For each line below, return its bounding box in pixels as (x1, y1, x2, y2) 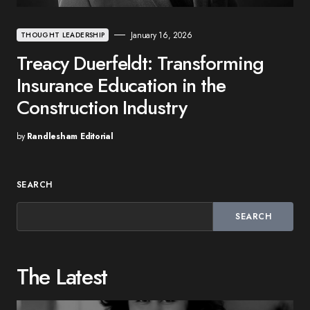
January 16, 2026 (131, 28, 192, 42)
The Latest (17, 260, 108, 293)
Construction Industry (17, 93, 187, 122)
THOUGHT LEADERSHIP (21, 29, 105, 40)
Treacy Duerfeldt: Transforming (17, 48, 264, 77)
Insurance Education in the (17, 71, 226, 100)
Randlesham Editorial (26, 129, 113, 143)
